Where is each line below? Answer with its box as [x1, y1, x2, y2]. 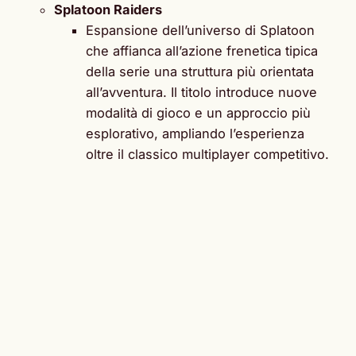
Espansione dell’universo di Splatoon [86, 21, 315, 38]
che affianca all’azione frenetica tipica [86, 42, 318, 59]
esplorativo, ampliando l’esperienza [86, 125, 304, 141]
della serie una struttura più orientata [86, 63, 314, 79]
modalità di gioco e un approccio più [86, 104, 311, 121]
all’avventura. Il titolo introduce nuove [86, 83, 317, 100]
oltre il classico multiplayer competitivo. [86, 145, 329, 162]
